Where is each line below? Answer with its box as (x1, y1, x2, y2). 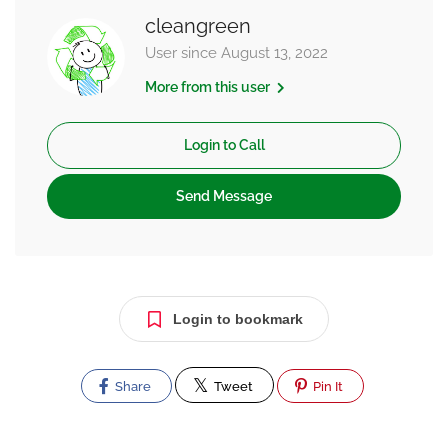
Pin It (310, 379, 343, 394)
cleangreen (145, 14, 251, 38)
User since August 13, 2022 (145, 44, 328, 62)
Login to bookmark (173, 311, 303, 327)
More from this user (145, 79, 273, 95)
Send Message (176, 188, 272, 204)
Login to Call (183, 137, 265, 153)
